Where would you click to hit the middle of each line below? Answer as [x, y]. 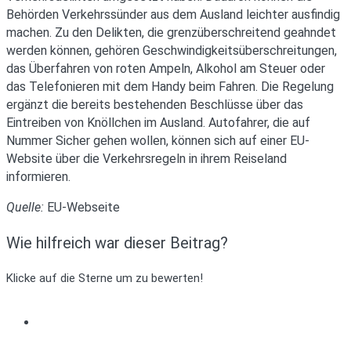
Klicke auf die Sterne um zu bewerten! [105, 278]
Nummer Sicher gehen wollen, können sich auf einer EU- [158, 140]
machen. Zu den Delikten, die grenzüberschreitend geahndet [171, 32]
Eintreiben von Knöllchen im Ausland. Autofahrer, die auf [158, 122]
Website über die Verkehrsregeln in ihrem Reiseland [147, 158]
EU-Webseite [83, 207]
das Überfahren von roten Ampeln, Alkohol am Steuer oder [166, 68]
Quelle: [27, 207]
